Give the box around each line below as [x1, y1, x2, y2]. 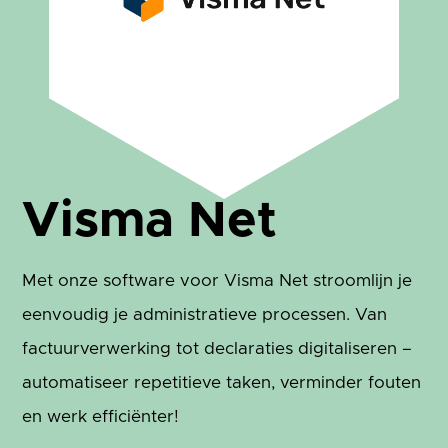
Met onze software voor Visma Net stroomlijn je [22, 272, 413, 290]
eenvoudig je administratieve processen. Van [22, 306, 388, 324]
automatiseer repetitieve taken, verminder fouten [22, 374, 422, 392]
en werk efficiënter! [22, 408, 180, 426]
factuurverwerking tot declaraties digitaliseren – [22, 340, 413, 358]
